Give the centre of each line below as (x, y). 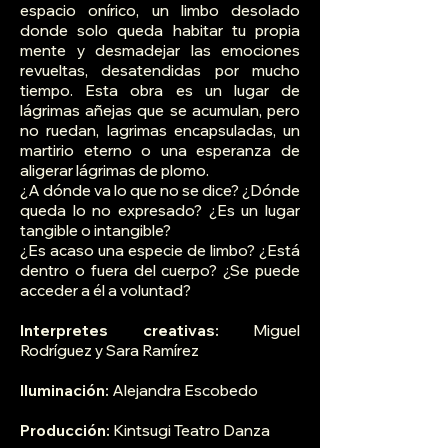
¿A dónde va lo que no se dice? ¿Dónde (160, 191)
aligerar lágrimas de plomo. (114, 171)
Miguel (259, 331)
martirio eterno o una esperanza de (160, 151)
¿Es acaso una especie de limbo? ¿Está (160, 251)
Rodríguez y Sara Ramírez (109, 351)
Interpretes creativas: (119, 331)
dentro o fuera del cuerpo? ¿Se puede (160, 271)
